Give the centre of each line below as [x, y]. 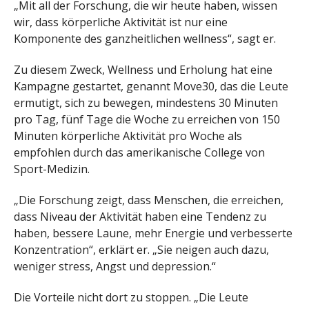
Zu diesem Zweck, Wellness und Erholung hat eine [143, 70]
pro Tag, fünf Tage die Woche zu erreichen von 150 [147, 120]
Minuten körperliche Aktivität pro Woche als [128, 136]
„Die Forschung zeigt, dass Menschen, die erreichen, [149, 200]
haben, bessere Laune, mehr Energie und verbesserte [153, 233]
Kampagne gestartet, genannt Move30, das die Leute [151, 87]
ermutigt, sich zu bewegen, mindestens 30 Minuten [146, 103]
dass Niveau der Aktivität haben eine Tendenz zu [140, 217]
